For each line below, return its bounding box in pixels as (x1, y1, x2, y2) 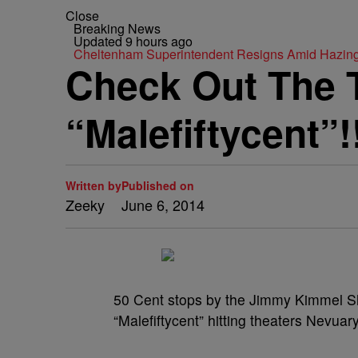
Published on (121, 177, 194, 193)
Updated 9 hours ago (74, 32, 193, 50)
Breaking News (74, 19, 161, 38)
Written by (66, 177, 121, 193)
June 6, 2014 (121, 194, 205, 215)
